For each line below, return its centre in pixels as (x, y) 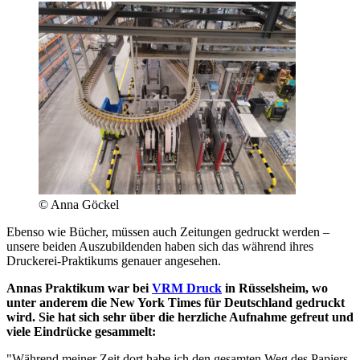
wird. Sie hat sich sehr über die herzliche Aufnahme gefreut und (180, 317)
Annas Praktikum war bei (79, 288)
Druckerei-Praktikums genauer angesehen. (114, 260)
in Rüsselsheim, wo (275, 288)
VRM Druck (187, 288)
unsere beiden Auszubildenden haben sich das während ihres (160, 246)
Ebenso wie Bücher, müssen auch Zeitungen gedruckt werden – (168, 231)
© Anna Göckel (79, 204)
